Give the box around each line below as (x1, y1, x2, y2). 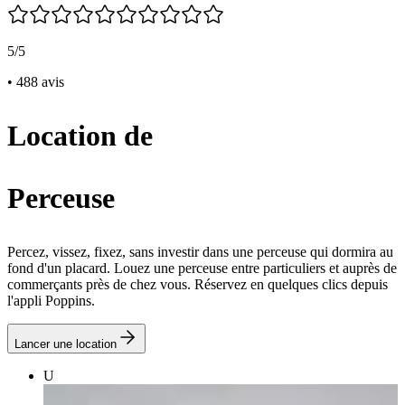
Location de (7, 119, 153, 152)
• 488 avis (7, 74, 64, 89)
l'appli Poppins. (7, 293, 95, 308)
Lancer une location (14, 337, 117, 351)
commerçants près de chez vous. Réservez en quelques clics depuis (7, 277, 388, 292)
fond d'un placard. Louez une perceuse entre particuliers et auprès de (7, 260, 397, 276)
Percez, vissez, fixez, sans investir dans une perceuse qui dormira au (7, 244, 393, 259)
